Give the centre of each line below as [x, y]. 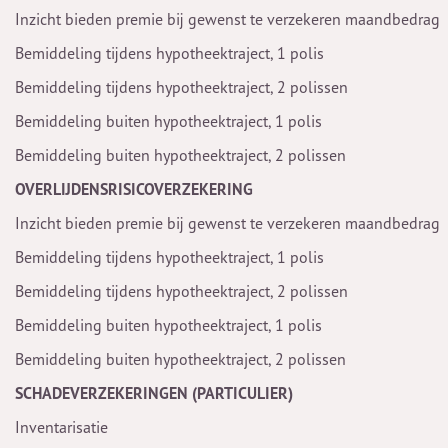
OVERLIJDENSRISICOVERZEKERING [134, 189]
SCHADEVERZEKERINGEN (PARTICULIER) [154, 393]
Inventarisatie [61, 427]
